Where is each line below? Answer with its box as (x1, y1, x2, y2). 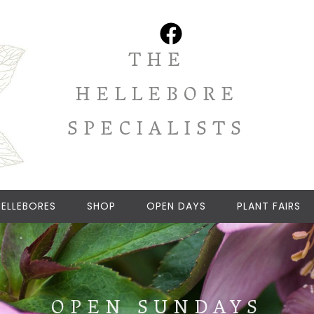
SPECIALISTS (67, 112, 247, 149)
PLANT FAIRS (236, 199, 301, 213)
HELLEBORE (75, 78, 239, 115)
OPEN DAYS (146, 199, 206, 213)
